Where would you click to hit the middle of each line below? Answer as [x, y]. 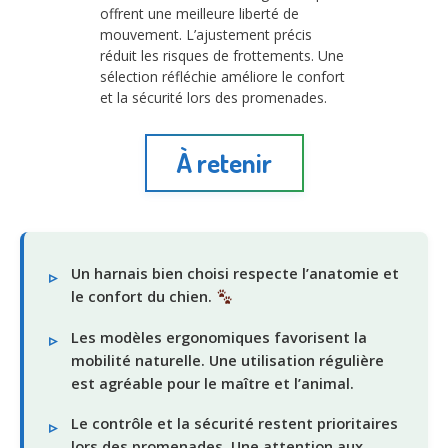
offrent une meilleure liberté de [199, 13]
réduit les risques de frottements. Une [222, 55]
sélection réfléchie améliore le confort [222, 76]
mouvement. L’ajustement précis [206, 34]
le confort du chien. [143, 296]
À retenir [224, 163]
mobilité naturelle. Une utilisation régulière [227, 359]
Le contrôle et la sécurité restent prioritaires [234, 423]
